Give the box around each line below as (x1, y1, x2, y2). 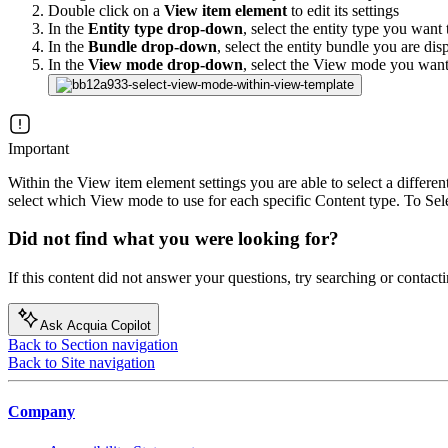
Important (8, 139, 69, 157)
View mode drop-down (88, 55, 243, 73)
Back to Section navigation (8, 336, 178, 354)
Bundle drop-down (88, 37, 217, 55)
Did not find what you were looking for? (8, 228, 339, 250)
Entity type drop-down (88, 19, 243, 37)
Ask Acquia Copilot (40, 318, 151, 334)
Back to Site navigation (8, 354, 155, 372)
